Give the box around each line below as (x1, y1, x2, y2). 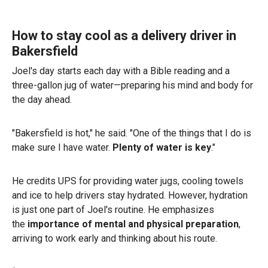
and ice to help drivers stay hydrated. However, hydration (12, 189, 248, 201)
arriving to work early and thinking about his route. (12, 232, 217, 244)
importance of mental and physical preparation (28, 218, 239, 230)
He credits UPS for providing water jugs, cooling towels (12, 175, 243, 187)
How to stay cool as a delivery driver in (12, 28, 236, 43)
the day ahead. (12, 93, 72, 105)
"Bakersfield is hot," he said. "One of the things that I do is (12, 127, 251, 139)
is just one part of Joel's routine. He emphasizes (12, 203, 214, 215)
